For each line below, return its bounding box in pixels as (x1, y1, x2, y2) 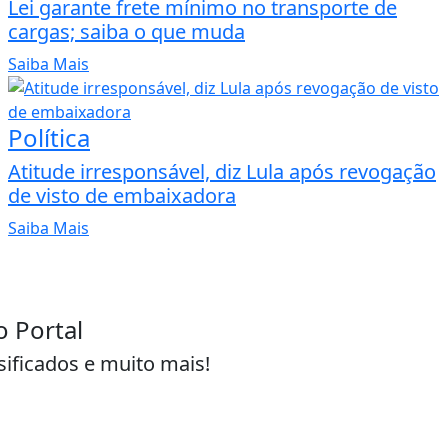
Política (8, 121, 90, 155)
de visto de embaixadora (8, 182, 236, 210)
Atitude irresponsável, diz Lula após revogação (8, 158, 436, 186)
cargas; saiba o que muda (8, 18, 245, 46)
